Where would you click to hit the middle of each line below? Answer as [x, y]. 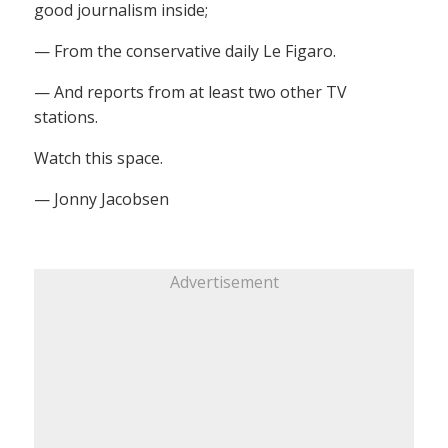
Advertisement [224, 281]
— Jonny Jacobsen [101, 198]
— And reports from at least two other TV [190, 91]
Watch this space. [98, 157]
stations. [66, 116]
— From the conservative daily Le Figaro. [185, 50]
